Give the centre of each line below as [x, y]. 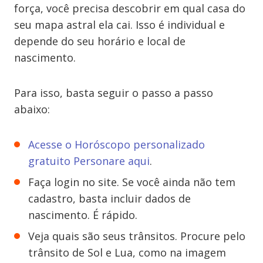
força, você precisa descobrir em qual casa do [130, 8]
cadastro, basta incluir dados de [109, 198]
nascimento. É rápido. [83, 215]
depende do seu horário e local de [100, 41]
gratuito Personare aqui [89, 161]
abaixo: [32, 109]
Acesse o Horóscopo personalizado [117, 144]
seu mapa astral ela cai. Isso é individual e [119, 25]
